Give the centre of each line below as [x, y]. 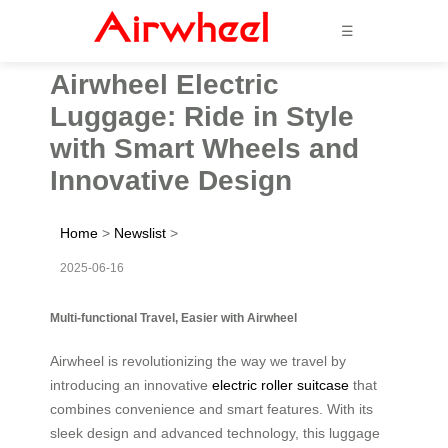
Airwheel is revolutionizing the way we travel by [198, 360]
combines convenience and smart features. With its [211, 408]
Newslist [140, 232]
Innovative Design [171, 180]
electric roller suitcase [280, 384]
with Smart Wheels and [204, 148]
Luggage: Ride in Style [202, 116]
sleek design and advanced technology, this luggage [215, 432]
